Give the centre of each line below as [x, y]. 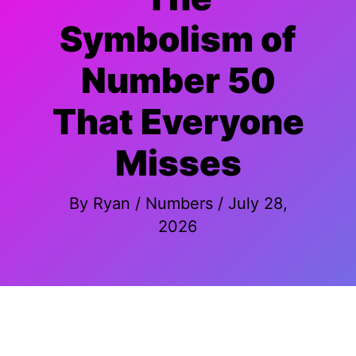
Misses [178, 163]
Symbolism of [178, 39]
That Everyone [178, 122]
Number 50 [178, 80]
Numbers [179, 203]
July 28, [257, 203]
